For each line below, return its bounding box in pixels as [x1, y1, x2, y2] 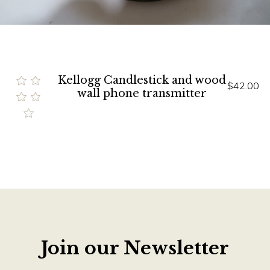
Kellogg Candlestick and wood [57, 74, 226, 87]
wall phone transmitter [77, 87, 207, 101]
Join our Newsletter [41, 237, 229, 260]
